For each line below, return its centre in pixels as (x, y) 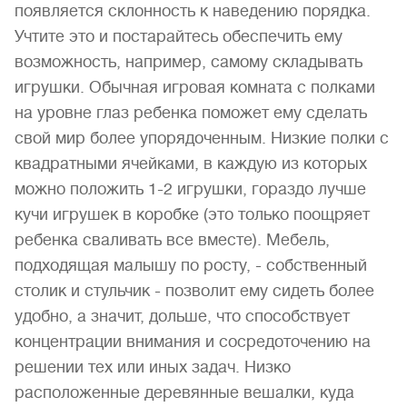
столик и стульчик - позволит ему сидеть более (194, 291)
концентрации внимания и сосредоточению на (193, 342)
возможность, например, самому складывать (189, 62)
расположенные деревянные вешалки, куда (184, 392)
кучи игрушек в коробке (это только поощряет (192, 214)
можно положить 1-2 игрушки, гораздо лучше (190, 189)
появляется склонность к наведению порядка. (193, 11)
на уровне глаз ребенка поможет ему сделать (191, 113)
